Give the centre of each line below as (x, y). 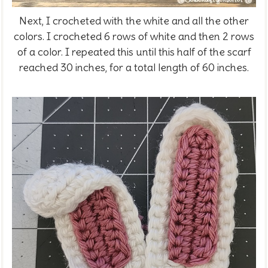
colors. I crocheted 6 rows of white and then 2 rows (134, 36)
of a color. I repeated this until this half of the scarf (134, 51)
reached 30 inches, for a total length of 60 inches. (134, 67)
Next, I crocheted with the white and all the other (134, 20)
